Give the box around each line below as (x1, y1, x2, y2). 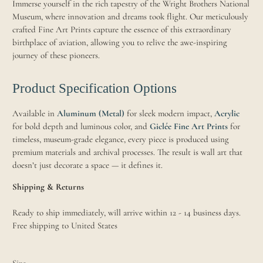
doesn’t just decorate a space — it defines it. (12, 160, 163, 171)
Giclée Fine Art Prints (150, 121, 228, 132)
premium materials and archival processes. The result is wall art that (12, 147, 243, 158)
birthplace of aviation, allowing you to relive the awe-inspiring (12, 36, 228, 48)
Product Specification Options (12, 81, 177, 96)
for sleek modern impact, (124, 108, 215, 119)
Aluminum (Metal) (57, 108, 125, 119)
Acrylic (214, 108, 240, 119)
